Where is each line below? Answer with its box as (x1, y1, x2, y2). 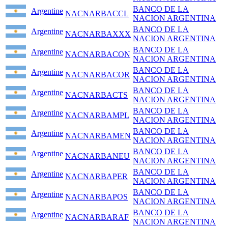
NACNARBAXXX (65, 30, 131, 39)
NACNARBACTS (65, 91, 128, 100)
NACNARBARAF (65, 213, 129, 222)
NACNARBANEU (65, 152, 130, 161)
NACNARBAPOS (65, 192, 128, 202)
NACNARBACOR (65, 70, 130, 79)
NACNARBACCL (65, 9, 129, 18)
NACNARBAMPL (65, 111, 129, 120)
